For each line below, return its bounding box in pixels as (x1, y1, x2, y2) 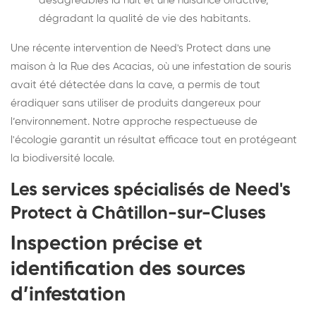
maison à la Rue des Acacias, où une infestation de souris (11, 61, 291, 72)
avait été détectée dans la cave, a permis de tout (11, 79, 260, 90)
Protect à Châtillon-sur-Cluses (11, 204, 266, 223)
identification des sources (11, 259, 245, 279)
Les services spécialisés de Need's (11, 181, 291, 200)
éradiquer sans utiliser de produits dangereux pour (11, 97, 261, 109)
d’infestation (11, 284, 126, 305)
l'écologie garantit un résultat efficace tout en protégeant (11, 134, 297, 145)
